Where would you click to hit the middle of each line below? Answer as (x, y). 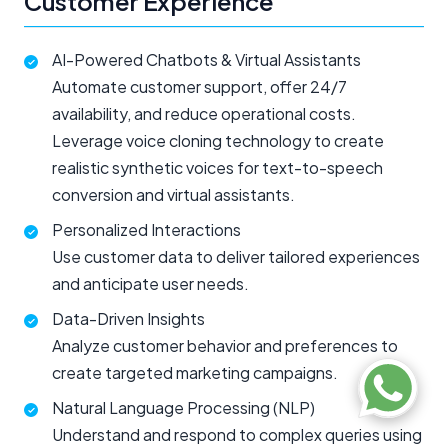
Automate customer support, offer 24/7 (199, 87)
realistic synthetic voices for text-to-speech (217, 168)
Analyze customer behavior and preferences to (225, 346)
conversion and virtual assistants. (173, 195)
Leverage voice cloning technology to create (218, 141)
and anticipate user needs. (150, 284)
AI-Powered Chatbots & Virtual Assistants (206, 60)
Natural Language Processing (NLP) (183, 408)
